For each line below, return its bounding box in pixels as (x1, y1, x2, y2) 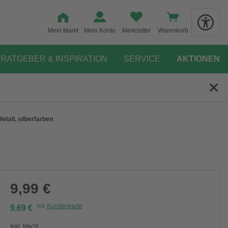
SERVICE (124, 54, 160, 63)
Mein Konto (84, 27, 116, 34)
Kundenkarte (46, 203, 82, 210)
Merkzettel (122, 27, 151, 34)
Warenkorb (158, 27, 188, 34)
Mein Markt (48, 27, 78, 34)
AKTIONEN (177, 54, 220, 63)
